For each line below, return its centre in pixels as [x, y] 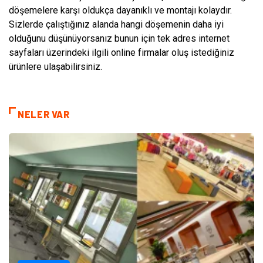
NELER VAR [44, 114]
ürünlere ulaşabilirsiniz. [55, 67]
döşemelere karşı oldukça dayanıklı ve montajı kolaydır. [120, 11]
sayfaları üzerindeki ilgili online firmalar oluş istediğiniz [122, 53]
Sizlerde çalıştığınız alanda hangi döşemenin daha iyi [116, 25]
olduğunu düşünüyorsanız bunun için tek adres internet [119, 39]
